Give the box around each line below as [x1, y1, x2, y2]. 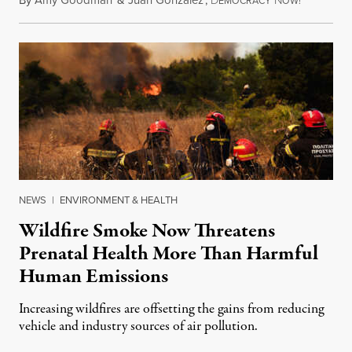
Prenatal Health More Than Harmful [19, 239, 318, 268]
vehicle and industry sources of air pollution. [19, 316, 258, 336]
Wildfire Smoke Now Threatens [19, 216, 275, 245]
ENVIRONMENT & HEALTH [60, 192, 178, 207]
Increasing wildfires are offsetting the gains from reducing [19, 299, 324, 319]
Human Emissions [19, 262, 168, 291]
